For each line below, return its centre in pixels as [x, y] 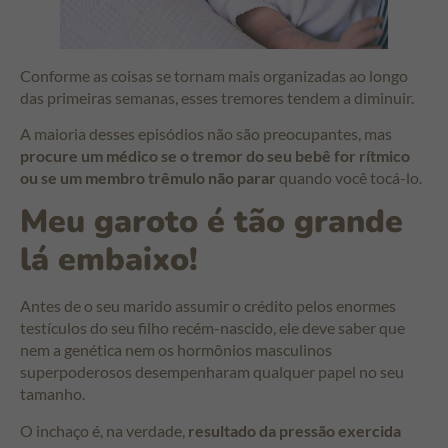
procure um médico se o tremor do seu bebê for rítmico [215, 155]
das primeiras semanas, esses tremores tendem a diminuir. [217, 97]
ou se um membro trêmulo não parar [148, 177]
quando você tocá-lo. [349, 177]
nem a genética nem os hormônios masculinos [176, 350]
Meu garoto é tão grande [211, 222]
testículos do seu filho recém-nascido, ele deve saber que [212, 328]
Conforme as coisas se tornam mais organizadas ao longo [214, 75]
